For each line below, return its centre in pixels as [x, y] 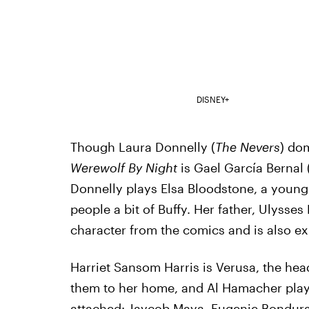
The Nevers [247, 147]
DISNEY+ [213, 100]
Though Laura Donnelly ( [142, 147]
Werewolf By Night [125, 168]
